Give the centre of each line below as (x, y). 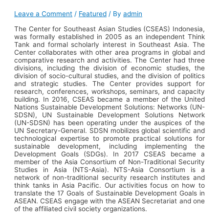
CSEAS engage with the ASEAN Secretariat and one (122, 201)
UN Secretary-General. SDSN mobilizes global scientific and (109, 131)
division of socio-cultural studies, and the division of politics (109, 76)
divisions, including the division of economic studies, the (109, 68)
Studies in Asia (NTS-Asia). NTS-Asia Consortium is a (109, 170)
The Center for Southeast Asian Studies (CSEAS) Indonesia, (109, 29)
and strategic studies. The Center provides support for (109, 84)
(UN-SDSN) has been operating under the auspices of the (109, 123)
